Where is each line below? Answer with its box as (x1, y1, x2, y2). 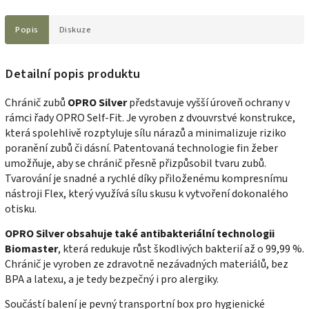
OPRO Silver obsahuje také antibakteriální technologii (5, 226, 275, 241)
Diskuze (59, 23, 91, 36)
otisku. (5, 201, 37, 217)
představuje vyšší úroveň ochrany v (127, 94, 290, 110)
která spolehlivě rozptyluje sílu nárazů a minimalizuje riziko (5, 125, 286, 141)
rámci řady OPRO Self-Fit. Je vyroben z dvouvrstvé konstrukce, (5, 110, 295, 126)
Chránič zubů (5, 94, 68, 110)
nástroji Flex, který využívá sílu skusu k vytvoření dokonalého (5, 186, 288, 201)
